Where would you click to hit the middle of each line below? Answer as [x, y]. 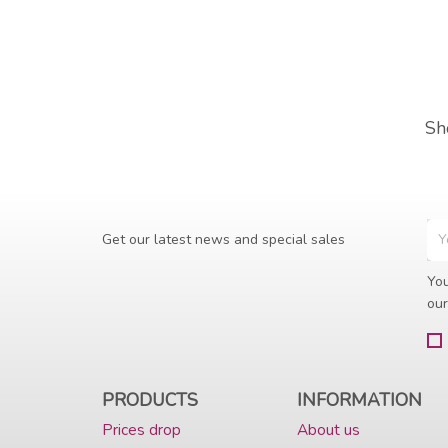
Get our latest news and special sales [223, 239]
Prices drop [141, 429]
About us [328, 429]
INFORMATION [359, 399]
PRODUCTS [150, 399]
